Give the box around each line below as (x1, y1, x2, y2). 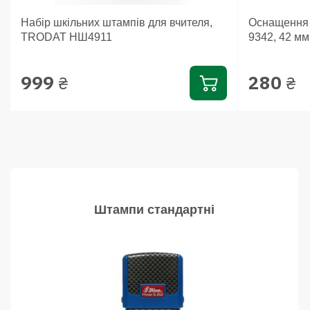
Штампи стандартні (93, 202, 215, 217)
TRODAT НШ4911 (21, 30, 112, 43)
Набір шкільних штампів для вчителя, (21, 16, 212, 28)
